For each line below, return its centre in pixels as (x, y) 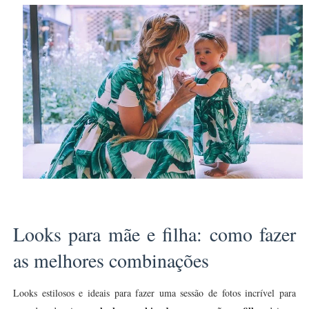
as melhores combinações (111, 260)
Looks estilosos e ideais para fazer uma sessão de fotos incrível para (154, 293)
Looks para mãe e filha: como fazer (154, 234)
